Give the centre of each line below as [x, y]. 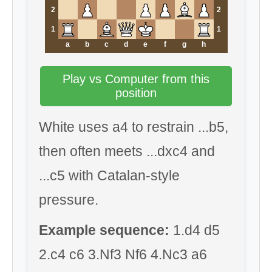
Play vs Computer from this [136, 79]
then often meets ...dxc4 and [127, 151]
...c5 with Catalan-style [109, 175]
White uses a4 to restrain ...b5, [134, 127]
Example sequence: [104, 230]
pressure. [69, 200]
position [136, 93]
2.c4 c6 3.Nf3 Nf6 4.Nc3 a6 [123, 254]
